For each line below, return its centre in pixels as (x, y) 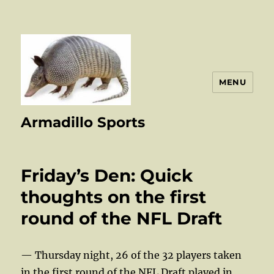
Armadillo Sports (83, 122)
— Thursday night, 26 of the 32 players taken (131, 255)
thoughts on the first (114, 197)
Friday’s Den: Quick (107, 175)
